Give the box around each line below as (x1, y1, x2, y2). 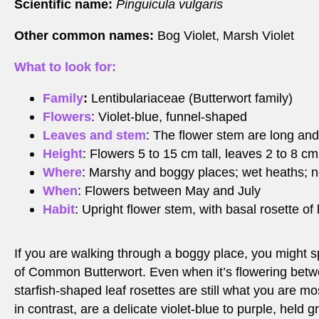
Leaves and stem (43, 128, 146, 143)
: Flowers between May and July (78, 184, 261, 199)
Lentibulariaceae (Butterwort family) (88, 91, 293, 106)
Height (43, 147, 83, 162)
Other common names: (14, 28, 157, 43)
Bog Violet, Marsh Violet (157, 28, 294, 43)
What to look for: (14, 60, 116, 75)
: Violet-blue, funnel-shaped (91, 110, 247, 125)
